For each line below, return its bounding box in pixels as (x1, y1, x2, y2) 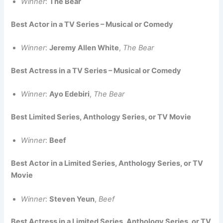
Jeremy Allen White (49, 43, 119, 52)
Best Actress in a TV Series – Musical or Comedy (11, 66, 182, 75)
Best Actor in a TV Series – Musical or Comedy (11, 19, 174, 29)
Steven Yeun (49, 194, 95, 204)
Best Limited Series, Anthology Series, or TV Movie (11, 112, 192, 121)
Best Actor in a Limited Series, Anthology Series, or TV (11, 159, 204, 168)
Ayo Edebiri (49, 90, 90, 99)
